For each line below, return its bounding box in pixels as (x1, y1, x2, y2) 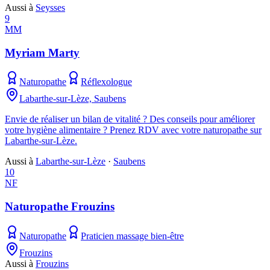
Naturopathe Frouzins (5, 200, 115, 213)
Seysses (36, 2, 65, 13)
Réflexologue (81, 77, 132, 87)
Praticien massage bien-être (81, 230, 184, 241)
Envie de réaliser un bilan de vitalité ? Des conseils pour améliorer (5, 114, 255, 125)
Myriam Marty (5, 46, 80, 59)
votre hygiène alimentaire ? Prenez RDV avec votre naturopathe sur (5, 125, 262, 136)
